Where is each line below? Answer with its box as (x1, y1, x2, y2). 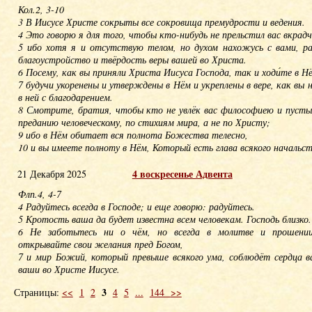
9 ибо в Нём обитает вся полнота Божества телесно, (17, 128, 251, 141)
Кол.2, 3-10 (17, 3, 64, 16)
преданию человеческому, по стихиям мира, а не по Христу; (17, 116, 270, 129)
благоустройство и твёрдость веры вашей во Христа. (17, 53, 247, 66)
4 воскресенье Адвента (132, 166, 233, 181)
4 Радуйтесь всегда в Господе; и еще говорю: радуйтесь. (17, 200, 255, 213)
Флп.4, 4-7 (17, 187, 61, 201)
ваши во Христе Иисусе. (17, 263, 120, 276)
